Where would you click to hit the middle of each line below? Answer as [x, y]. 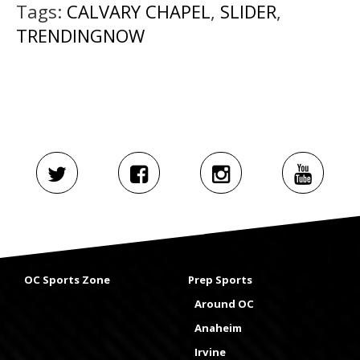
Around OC [224, 304]
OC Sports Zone [67, 280]
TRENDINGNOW [80, 35]
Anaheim [218, 328]
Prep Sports [220, 280]
